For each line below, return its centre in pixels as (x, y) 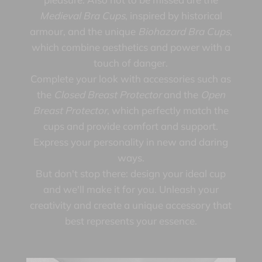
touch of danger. (131, 63)
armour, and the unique (84, 32)
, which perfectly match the (168, 111)
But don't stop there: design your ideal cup (131, 174)
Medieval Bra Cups (82, 16)
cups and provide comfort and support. (131, 126)
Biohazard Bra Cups (184, 32)
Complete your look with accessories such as (131, 79)
